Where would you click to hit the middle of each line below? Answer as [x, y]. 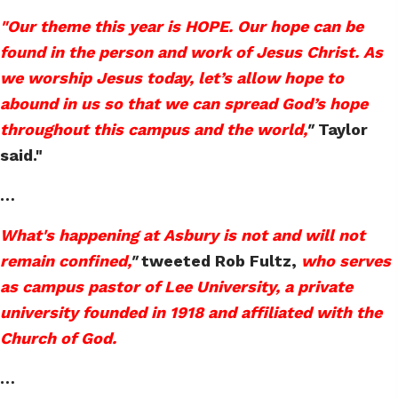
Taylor [343, 130]
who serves [346, 261]
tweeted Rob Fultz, [219, 261]
